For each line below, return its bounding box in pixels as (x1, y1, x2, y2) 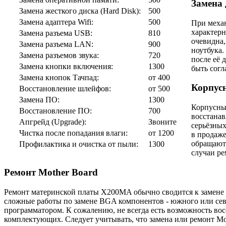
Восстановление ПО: (19, 106, 92, 115)
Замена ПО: (19, 95, 60, 104)
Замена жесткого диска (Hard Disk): (19, 6, 141, 15)
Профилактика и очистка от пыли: (19, 139, 138, 148)
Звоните (148, 117, 177, 126)
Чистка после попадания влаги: (19, 128, 128, 137)
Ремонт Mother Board (4, 166, 98, 178)
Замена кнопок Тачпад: (19, 73, 99, 82)
